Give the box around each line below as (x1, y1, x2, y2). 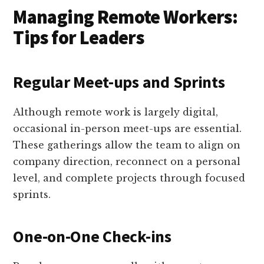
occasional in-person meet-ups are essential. (13, 123, 242, 135)
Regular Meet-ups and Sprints (13, 71, 225, 93)
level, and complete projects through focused (13, 172, 246, 184)
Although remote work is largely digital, (13, 106, 219, 118)
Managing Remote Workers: (13, 5, 238, 29)
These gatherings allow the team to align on (13, 139, 241, 151)
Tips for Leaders (13, 26, 144, 50)
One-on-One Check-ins (13, 226, 171, 247)
